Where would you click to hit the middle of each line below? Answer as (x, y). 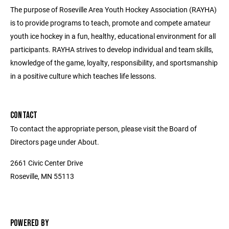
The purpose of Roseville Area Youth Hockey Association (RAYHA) (113, 9)
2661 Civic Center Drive (47, 163)
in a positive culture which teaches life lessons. (83, 76)
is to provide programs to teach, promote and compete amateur (110, 23)
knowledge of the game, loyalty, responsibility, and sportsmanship (114, 63)
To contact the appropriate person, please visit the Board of (104, 129)
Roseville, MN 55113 (42, 176)
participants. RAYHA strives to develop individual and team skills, (112, 49)
